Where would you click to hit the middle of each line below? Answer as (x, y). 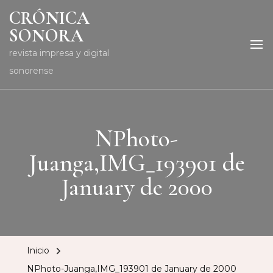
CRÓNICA (49, 18)
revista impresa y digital (59, 53)
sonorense (31, 71)
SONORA (46, 36)
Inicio (38, 250)
